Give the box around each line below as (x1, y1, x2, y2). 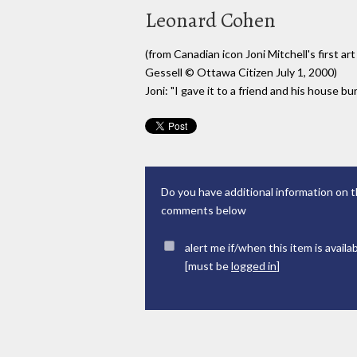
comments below (161, 203, 246, 218)
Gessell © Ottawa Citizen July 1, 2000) (145, 65, 337, 79)
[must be (185, 259, 231, 273)
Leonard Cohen (145, 6, 276, 34)
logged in (231, 259, 277, 273)
